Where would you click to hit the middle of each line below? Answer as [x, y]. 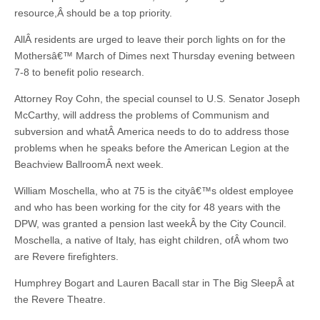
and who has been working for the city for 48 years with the [147, 207]
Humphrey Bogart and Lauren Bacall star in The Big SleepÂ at [154, 283]
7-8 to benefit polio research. [79, 72]
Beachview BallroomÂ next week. [89, 164]
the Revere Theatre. [60, 299]
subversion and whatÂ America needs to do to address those [152, 131]
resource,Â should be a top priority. [93, 13]
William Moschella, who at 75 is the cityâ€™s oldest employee [154, 191]
